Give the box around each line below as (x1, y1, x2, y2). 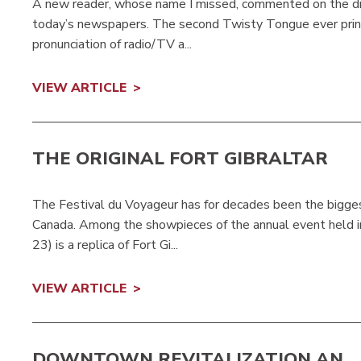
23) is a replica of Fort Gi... (32, 236, 178, 255)
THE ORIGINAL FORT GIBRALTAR (32, 146, 328, 171)
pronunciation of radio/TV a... (32, 35, 192, 53)
